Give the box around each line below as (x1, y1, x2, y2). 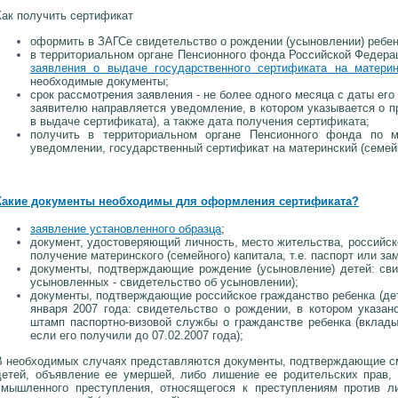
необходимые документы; (30, 74, 169, 88)
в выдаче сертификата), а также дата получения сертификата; (30, 114, 370, 128)
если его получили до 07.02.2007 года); (30, 329, 243, 343)
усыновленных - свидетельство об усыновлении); (30, 275, 298, 290)
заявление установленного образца (30, 222, 221, 236)
